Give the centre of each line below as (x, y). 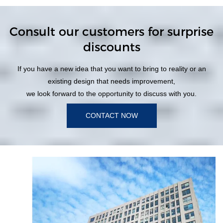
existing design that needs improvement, (111, 81)
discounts (111, 47)
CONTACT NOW (111, 115)
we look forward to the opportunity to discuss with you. (111, 93)
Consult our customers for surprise (111, 31)
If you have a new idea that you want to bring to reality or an (111, 68)
